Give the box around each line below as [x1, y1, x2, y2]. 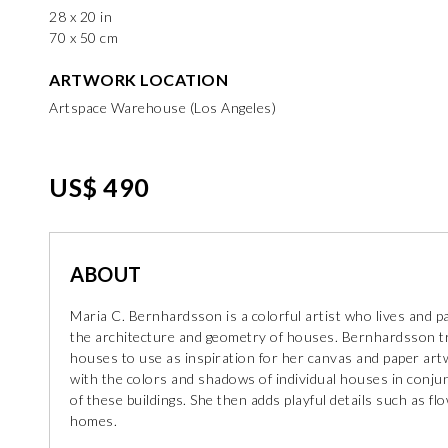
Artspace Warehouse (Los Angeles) [49, 99, 276, 116]
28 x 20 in [49, 8, 112, 25]
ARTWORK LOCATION [49, 70, 228, 89]
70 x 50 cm [49, 29, 118, 46]
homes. [70, 412, 117, 429]
